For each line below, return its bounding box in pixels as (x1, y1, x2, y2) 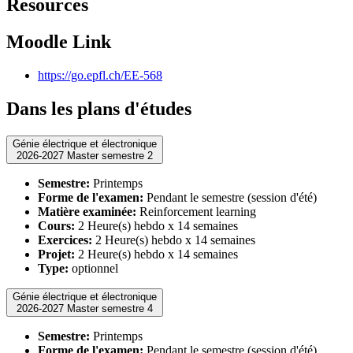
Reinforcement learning (136, 204, 256, 218)
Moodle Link (6, 31, 111, 52)
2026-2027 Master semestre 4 (67, 302, 153, 314)
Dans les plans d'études (6, 98, 191, 119)
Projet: (38, 247, 75, 261)
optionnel (69, 261, 118, 275)
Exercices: (38, 232, 92, 247)
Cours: (38, 218, 75, 232)
